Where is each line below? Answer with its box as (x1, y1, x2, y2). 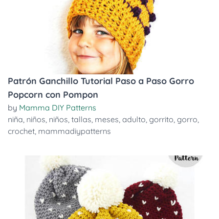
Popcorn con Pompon (8, 89, 98, 100)
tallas (71, 114, 91, 124)
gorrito (149, 114, 174, 124)
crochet (8, 126, 35, 136)
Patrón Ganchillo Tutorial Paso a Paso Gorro (8, 75, 194, 87)
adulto (122, 114, 146, 124)
